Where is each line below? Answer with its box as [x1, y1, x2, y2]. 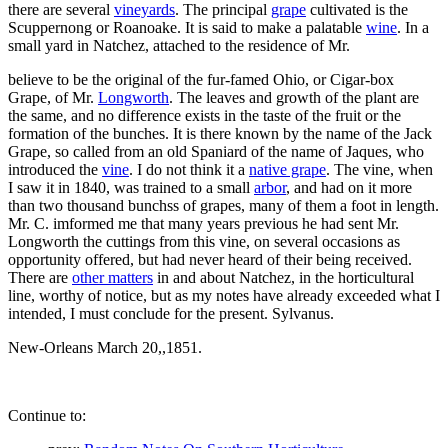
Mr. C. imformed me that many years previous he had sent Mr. [8, 214, 399, 232]
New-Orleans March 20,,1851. [8, 338, 202, 356]
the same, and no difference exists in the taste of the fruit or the [8, 106, 401, 124]
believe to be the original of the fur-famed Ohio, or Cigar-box [8, 70, 394, 88]
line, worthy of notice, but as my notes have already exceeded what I [8, 286, 440, 304]
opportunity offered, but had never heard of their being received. [8, 250, 412, 268]
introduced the [8, 160, 102, 178]
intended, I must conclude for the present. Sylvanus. [8, 304, 334, 322]
